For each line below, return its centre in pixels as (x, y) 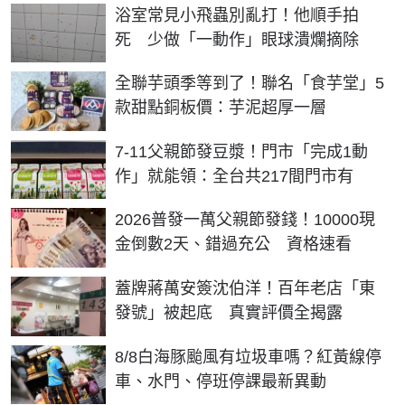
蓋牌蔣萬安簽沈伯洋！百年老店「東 (245, 289)
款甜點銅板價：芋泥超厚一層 (221, 108)
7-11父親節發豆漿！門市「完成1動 (241, 151)
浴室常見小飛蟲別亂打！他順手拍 (237, 15)
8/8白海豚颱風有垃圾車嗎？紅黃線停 (248, 357)
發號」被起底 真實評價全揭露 (229, 313)
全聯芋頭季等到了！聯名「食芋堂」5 (250, 84)
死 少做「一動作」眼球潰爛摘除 (237, 39)
